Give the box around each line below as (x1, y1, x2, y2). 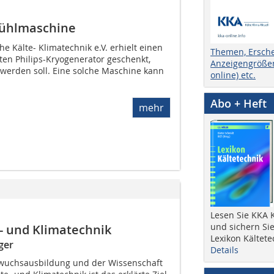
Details (210, 243, 239, 256)
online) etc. (210, 68, 256, 81)
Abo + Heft (210, 95, 267, 111)
